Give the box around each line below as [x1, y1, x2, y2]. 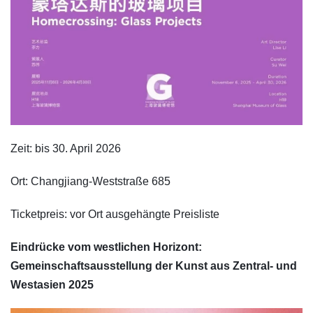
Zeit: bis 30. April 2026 [10, 142, 121, 154]
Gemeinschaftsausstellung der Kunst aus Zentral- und [10, 259, 297, 272]
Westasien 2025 [10, 278, 94, 291]
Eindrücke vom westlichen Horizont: [10, 240, 202, 253]
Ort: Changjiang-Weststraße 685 [10, 175, 170, 187]
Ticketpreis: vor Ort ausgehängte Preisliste [10, 208, 219, 220]
